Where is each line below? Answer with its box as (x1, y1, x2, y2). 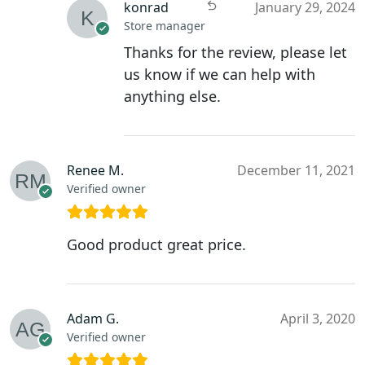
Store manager (124, 18, 205, 34)
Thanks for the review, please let (124, 42, 347, 63)
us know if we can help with (124, 64, 315, 85)
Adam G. (67, 310, 119, 328)
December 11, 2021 (237, 161, 355, 180)
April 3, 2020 (280, 310, 355, 328)
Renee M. (67, 161, 124, 180)
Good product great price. (67, 235, 246, 255)
